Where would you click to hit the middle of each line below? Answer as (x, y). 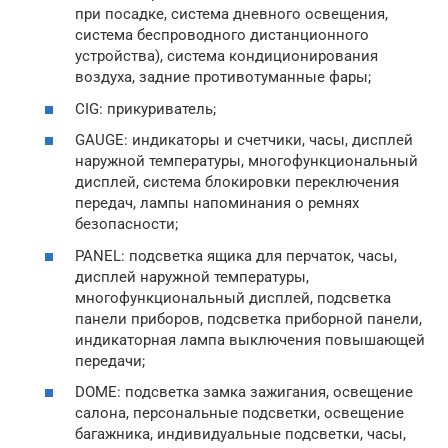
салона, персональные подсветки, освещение (239, 413)
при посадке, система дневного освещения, (231, 14)
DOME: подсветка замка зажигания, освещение (244, 392)
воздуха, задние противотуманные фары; (223, 77)
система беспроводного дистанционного (222, 35)
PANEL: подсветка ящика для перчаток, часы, (236, 255)
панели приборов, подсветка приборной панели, (248, 318)
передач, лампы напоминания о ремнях (217, 203)
